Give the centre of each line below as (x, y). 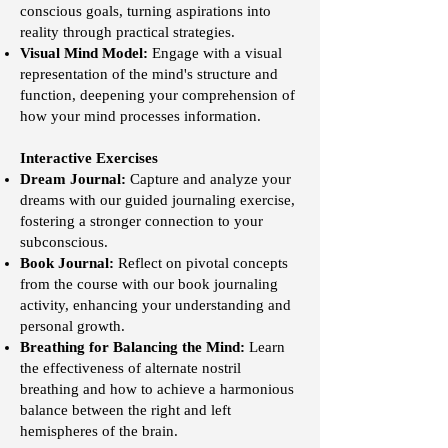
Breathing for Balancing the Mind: (132, 347)
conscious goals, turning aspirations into (145, 11)
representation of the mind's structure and (149, 74)
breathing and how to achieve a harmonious (157, 389)
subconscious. (64, 242)
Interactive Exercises (89, 158)
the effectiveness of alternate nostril (130, 368)
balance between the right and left (125, 410)
